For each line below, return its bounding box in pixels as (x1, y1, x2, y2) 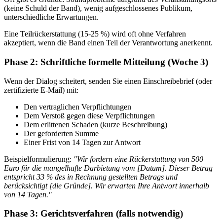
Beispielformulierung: (4, 154, 74, 163)
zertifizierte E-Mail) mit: (4, 85, 78, 94)
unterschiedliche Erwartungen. (4, 13, 99, 22)
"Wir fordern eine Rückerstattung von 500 (74, 154, 203, 163)
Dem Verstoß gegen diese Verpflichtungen (24, 111, 155, 120)
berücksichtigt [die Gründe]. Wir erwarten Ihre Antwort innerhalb (4, 181, 209, 190)
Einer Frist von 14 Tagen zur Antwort (24, 138, 141, 147)
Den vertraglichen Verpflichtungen (24, 102, 131, 111)
